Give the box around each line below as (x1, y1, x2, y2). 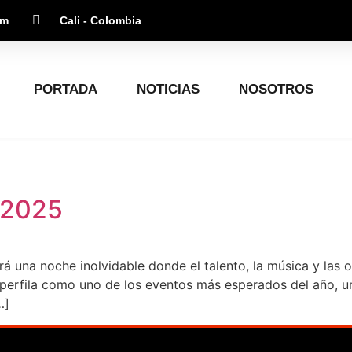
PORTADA (34, 82, 97, 97)
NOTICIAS (137, 82, 200, 97)
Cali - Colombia (60, 13, 141, 27)
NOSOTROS (239, 82, 313, 97)
